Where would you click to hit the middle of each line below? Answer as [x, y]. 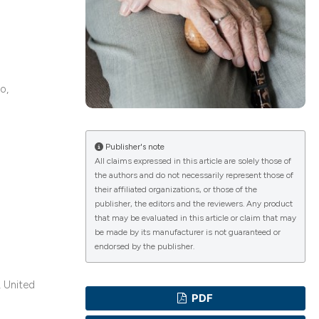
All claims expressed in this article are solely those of [193, 161]
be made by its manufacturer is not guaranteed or [187, 232]
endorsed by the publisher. [144, 247]
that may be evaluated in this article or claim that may [195, 218]
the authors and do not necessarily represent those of [194, 176]
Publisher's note [134, 147]
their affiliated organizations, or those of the [176, 190]
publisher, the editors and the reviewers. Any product [193, 204]
